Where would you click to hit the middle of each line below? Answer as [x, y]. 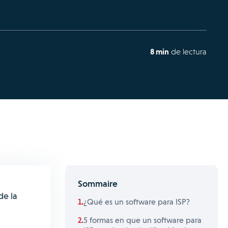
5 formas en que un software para [142, 220]
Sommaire [98, 183]
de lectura [188, 52]
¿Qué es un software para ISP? [137, 202]
